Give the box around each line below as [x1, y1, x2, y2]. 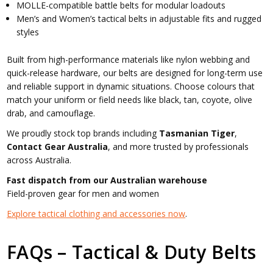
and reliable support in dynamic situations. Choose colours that [7, 80, 255, 92]
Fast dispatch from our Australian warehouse [7, 174, 208, 186]
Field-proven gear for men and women [7, 187, 160, 199]
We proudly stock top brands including [7, 127, 160, 139]
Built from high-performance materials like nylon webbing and [7, 53, 250, 65]
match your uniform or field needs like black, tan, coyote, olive [7, 93, 253, 105]
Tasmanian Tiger [159, 127, 235, 139]
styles [16, 26, 40, 38]
